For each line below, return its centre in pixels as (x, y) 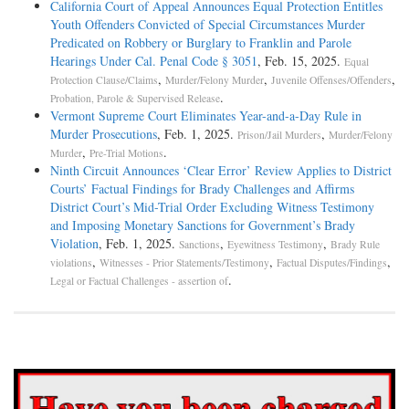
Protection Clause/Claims (104, 80)
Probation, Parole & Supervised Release (135, 99)
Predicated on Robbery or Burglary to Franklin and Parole (201, 43)
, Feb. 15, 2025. (301, 61)
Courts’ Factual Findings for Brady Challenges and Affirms (202, 189)
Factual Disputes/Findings (332, 263)
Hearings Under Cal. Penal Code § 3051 (154, 61)
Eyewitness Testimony (275, 245)
